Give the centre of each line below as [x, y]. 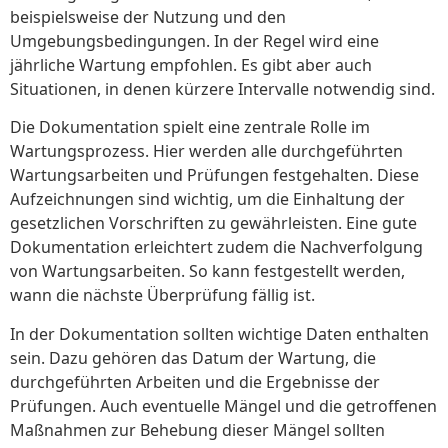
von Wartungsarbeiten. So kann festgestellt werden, [207, 271]
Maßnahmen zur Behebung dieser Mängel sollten [197, 429]
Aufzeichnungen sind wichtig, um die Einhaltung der [207, 199]
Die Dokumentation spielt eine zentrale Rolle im [190, 127]
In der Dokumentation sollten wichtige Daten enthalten [219, 333]
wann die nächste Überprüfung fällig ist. [162, 295]
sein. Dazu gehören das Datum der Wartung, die [193, 357]
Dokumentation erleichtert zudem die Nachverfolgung [216, 247]
